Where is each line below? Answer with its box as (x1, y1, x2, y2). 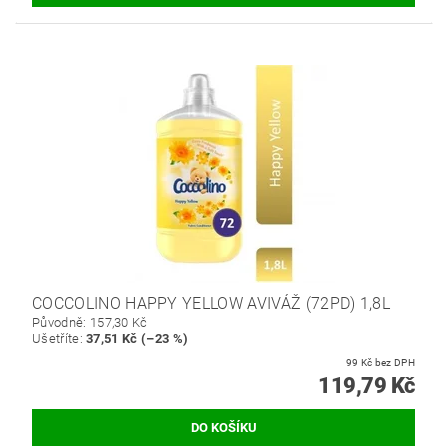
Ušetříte (32, 330, 80, 346)
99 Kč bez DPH (374, 356, 415, 368)
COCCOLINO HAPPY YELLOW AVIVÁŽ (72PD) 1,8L (32, 293, 391, 313)
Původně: (32, 314, 90, 330)
